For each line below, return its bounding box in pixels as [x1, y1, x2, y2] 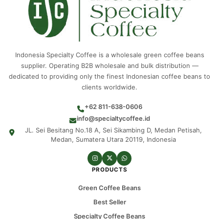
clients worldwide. [82, 83, 137, 91]
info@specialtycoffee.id [77, 114, 150, 123]
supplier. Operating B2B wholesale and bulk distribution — [21, 62, 198, 70]
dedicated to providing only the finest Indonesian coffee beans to [9, 72, 210, 81]
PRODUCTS [91, 166, 128, 174]
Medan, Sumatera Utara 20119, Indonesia [51, 135, 176, 144]
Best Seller [93, 198, 126, 206]
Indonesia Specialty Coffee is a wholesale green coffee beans [15, 51, 204, 59]
